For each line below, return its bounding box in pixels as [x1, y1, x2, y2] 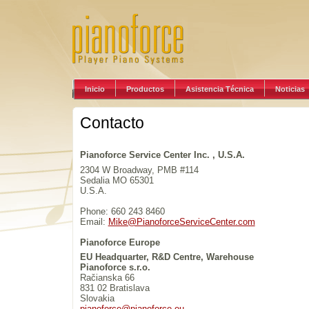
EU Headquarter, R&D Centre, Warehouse [79, 252, 254, 263]
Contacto [79, 114, 144, 132]
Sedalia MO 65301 [79, 175, 154, 186]
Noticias [275, 85, 305, 93]
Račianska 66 [79, 272, 134, 283]
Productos [126, 85, 164, 93]
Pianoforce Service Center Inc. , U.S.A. [79, 150, 245, 161]
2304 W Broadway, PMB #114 [79, 164, 199, 175]
